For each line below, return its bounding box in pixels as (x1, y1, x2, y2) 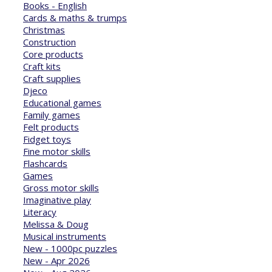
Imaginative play (23, 193, 91, 206)
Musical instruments (23, 229, 106, 242)
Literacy (23, 205, 56, 218)
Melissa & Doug (23, 217, 89, 230)
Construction (23, 35, 76, 48)
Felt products (23, 120, 79, 133)
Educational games (23, 96, 101, 109)
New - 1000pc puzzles (23, 242, 117, 254)
